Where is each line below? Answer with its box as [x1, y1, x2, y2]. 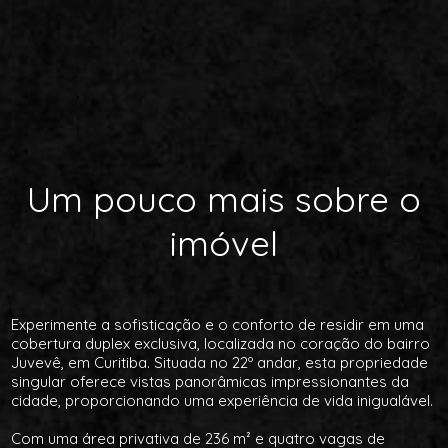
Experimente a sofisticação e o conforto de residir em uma [11, 315, 425, 334]
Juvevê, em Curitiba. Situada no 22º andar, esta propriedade [11, 353, 429, 372]
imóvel [170, 221, 278, 265]
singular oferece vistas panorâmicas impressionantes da [11, 372, 410, 391]
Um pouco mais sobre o [27, 177, 421, 221]
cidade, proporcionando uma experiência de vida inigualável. [11, 391, 434, 410]
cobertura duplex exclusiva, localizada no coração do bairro [11, 334, 431, 353]
